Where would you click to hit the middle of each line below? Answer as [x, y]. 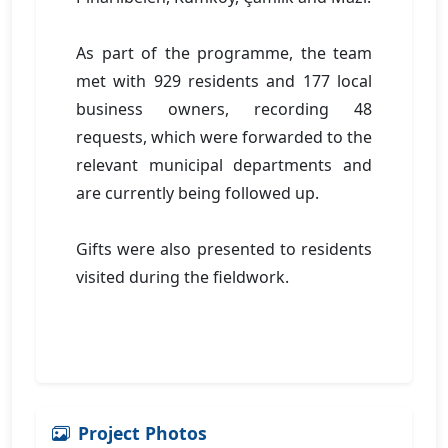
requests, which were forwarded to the [224, 136]
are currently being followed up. [197, 192]
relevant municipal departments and [224, 164]
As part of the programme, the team [224, 52]
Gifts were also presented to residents [224, 248]
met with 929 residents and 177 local [224, 80]
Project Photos [142, 432]
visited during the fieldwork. [182, 276]
